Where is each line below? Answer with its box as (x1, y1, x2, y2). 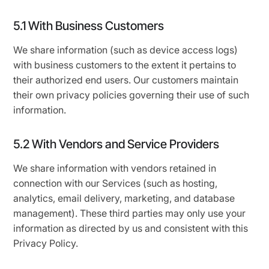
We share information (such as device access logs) (13, 44, 238, 56)
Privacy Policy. (13, 237, 79, 249)
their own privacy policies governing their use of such (13, 89, 250, 101)
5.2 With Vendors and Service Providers (13, 137, 220, 151)
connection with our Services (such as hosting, (13, 177, 218, 189)
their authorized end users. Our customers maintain (13, 74, 239, 86)
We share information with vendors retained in (13, 162, 217, 174)
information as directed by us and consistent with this (13, 222, 249, 234)
